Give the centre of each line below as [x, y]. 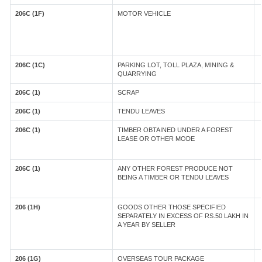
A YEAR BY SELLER [146, 225]
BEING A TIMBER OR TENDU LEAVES [173, 177]
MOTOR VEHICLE [144, 13]
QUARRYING [137, 74]
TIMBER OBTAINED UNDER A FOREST [175, 130]
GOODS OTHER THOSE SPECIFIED [172, 207]
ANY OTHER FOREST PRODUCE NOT [175, 168]
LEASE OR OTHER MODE [156, 139]
